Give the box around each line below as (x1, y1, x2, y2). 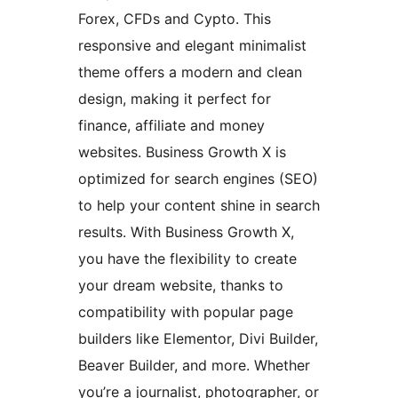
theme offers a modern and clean (78, 62, 302, 81)
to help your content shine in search (78, 195, 320, 214)
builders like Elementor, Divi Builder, (78, 329, 318, 347)
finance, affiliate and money (78, 115, 265, 134)
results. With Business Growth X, (78, 222, 294, 241)
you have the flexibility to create (78, 249, 297, 267)
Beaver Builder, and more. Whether (78, 355, 310, 374)
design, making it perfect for (78, 89, 271, 107)
